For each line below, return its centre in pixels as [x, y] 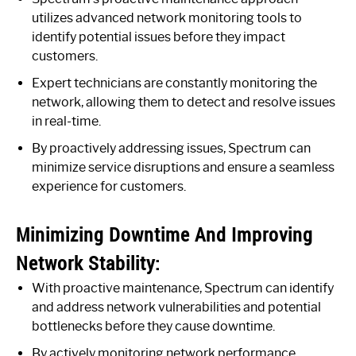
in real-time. [66, 121]
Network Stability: [88, 263]
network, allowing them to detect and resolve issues [184, 102]
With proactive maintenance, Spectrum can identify [183, 288]
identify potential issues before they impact [159, 37]
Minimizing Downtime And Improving [164, 234]
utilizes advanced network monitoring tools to [167, 17]
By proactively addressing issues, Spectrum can [171, 148]
